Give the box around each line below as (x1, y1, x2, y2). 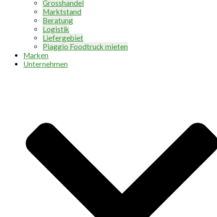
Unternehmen (23, 60, 68, 69)
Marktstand (43, 7, 81, 16)
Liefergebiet (43, 33, 83, 43)
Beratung (43, 16, 73, 25)
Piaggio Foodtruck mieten (43, 42, 128, 51)
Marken (23, 51, 48, 60)
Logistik (43, 25, 69, 34)
